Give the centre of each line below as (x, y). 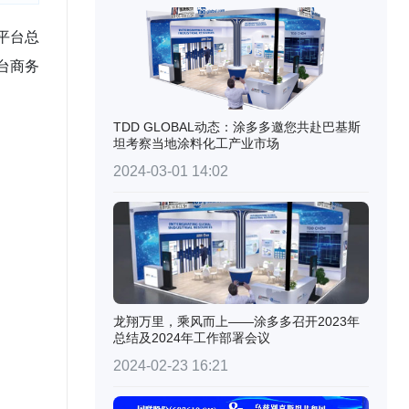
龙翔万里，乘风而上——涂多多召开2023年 (236, 321)
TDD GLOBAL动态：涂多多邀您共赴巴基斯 (237, 127)
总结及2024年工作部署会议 (192, 338)
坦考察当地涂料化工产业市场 (196, 143)
